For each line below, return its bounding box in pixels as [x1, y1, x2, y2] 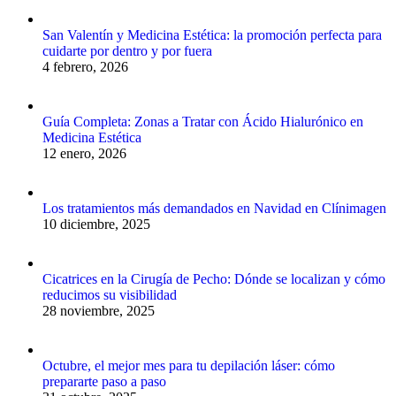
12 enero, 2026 [42, 145, 126, 161]
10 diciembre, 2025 [42, 216, 150, 232]
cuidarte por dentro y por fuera [42, 42, 212, 58]
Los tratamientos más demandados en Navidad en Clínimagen [42, 200, 386, 216]
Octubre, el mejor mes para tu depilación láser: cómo [42, 357, 335, 373]
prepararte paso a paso [42, 373, 166, 389]
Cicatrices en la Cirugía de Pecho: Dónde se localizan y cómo [42, 270, 385, 286]
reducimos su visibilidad [42, 286, 177, 302]
